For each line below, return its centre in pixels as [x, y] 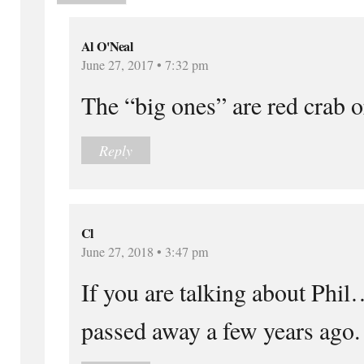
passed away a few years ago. [221, 329]
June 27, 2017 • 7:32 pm [145, 65]
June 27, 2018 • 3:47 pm [145, 251]
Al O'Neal [107, 46]
